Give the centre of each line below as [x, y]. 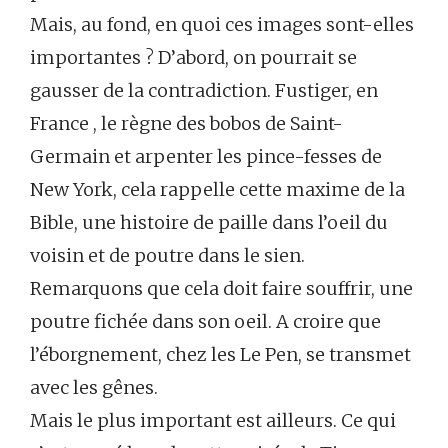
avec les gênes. [94, 388]
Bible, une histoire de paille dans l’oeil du [209, 223]
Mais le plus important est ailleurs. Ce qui [213, 421]
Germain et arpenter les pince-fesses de [206, 157]
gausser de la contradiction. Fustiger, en [204, 91]
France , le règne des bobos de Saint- [186, 124]
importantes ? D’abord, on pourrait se [193, 58]
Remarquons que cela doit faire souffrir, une [221, 289]
